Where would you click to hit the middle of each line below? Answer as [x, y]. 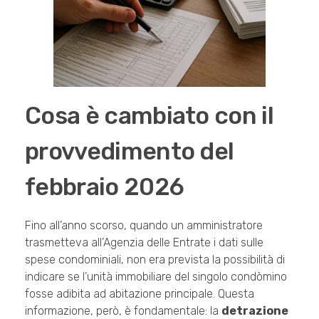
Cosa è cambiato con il [150, 116]
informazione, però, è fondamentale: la [123, 310]
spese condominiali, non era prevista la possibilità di [155, 259]
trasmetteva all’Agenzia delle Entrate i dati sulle [144, 242]
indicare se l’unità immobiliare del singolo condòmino [156, 276]
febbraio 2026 [105, 187]
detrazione [255, 310]
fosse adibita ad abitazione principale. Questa [140, 293]
